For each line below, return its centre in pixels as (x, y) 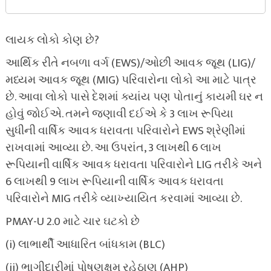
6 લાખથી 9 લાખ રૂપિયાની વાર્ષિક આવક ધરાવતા (114, 182)
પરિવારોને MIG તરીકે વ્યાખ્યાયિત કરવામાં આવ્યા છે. (123, 199)
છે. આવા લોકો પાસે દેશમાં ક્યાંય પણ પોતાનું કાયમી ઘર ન (134, 97)
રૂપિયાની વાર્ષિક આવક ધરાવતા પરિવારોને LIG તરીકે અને (133, 165)
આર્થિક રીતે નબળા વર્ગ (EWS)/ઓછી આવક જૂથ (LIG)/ (130, 64)
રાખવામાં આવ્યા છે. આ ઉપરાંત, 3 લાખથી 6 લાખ (113, 148)
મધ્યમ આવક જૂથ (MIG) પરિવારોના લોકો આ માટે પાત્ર (131, 80)
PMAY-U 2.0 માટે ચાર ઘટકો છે (72, 222)
